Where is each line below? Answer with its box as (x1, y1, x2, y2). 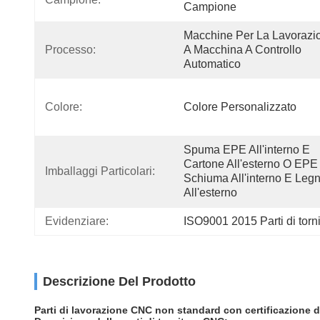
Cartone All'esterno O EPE (184, 158, 318, 170)
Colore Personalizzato (184, 101, 296, 113)
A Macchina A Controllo (184, 44, 301, 56)
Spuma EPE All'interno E (184, 144, 310, 156)
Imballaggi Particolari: (45, 165, 155, 177)
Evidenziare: (45, 215, 109, 227)
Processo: (45, 44, 96, 56)
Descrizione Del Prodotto (43, 274, 196, 289)
